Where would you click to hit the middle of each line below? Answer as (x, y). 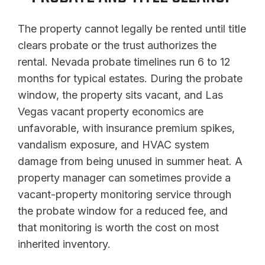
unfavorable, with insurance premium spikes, (126, 128)
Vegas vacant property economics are (111, 111)
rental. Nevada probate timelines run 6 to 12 (124, 62)
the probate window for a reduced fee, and (123, 211)
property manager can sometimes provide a (124, 177)
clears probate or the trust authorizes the (117, 45)
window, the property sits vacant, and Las (120, 95)
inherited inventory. (64, 244)
